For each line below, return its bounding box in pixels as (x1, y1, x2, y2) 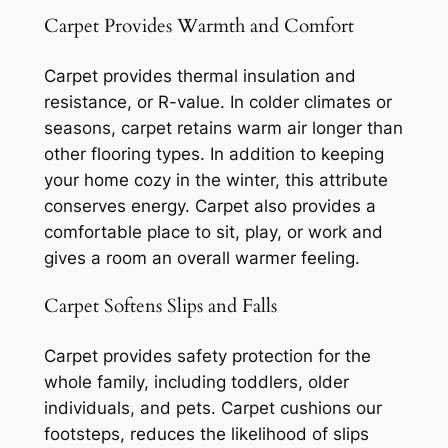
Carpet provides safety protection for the (43, 345, 371, 366)
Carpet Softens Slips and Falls (43, 293, 277, 319)
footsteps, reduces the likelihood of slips (43, 423, 369, 444)
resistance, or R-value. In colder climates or (43, 92, 392, 113)
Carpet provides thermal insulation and (43, 66, 356, 87)
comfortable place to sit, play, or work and (43, 222, 383, 243)
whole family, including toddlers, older (43, 371, 349, 392)
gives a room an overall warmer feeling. (43, 248, 360, 269)
